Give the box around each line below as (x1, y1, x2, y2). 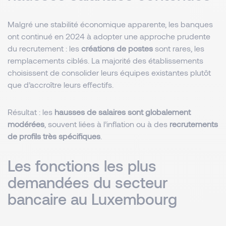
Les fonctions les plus (8, 156, 156, 175)
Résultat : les (8, 107, 54, 117)
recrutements (167, 119, 218, 129)
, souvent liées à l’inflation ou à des (44, 119, 167, 129)
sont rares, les (153, 43, 204, 53)
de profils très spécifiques (8, 131, 100, 141)
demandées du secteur (8, 173, 168, 191)
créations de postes (81, 43, 153, 53)
